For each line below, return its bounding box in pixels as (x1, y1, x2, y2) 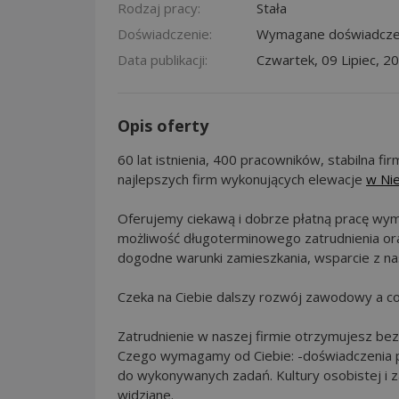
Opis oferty (118, 114, 208, 136)
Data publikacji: (118, 50, 208, 69)
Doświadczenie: (118, 24, 212, 43)
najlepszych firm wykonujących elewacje (118, 169, 366, 188)
